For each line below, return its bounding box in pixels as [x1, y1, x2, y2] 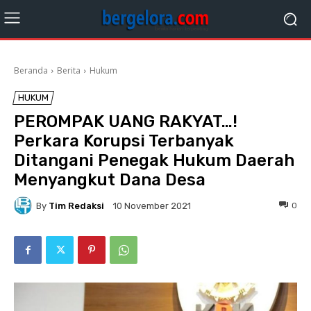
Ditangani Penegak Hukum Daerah [14, 151, 294, 170]
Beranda [14, 65, 48, 76]
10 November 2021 [113, 201, 191, 212]
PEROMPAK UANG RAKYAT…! [14, 112, 237, 131]
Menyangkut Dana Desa [14, 170, 205, 190]
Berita [57, 65, 81, 76]
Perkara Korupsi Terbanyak [14, 131, 234, 151]
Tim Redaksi [49, 200, 104, 211]
